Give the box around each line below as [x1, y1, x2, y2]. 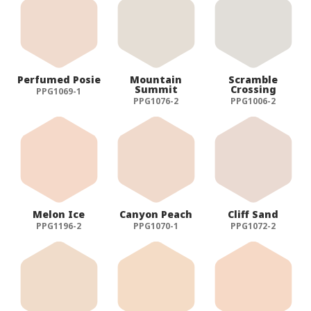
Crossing [230, 82, 276, 96]
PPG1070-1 [133, 219, 179, 232]
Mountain [130, 72, 183, 86]
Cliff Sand [228, 207, 279, 221]
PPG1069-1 [36, 85, 82, 97]
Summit [134, 82, 178, 96]
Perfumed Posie [17, 72, 101, 86]
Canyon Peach [119, 207, 193, 221]
